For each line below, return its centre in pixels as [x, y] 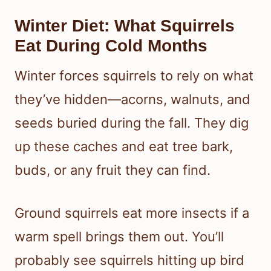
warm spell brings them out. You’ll [119, 236]
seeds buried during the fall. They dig [132, 122]
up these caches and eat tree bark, [124, 146]
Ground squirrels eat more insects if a [132, 213]
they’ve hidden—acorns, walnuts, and [132, 99]
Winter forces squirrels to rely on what [134, 75]
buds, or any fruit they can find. [113, 170]
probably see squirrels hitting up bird [129, 260]
